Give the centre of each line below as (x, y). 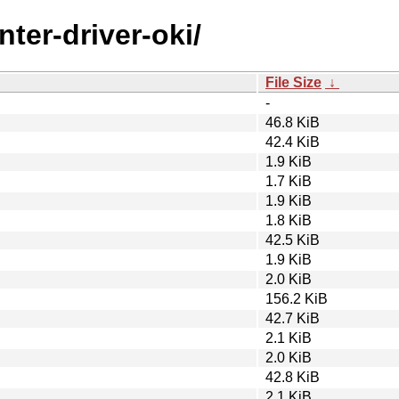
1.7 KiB (289, 181)
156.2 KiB (297, 298)
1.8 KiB (289, 220)
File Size (293, 82)
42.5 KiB (293, 240)
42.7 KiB (293, 318)
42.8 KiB (293, 377)
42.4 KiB (293, 142)
